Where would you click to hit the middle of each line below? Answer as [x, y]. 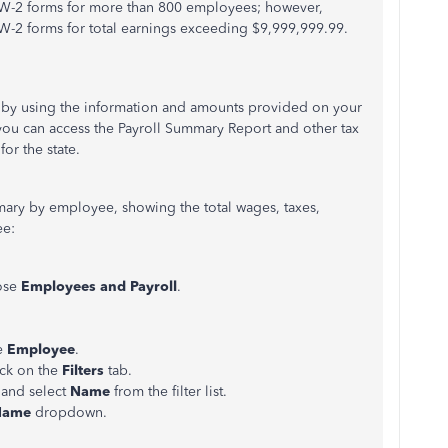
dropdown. [71, 412]
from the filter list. [170, 391]
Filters [85, 370]
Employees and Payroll [99, 286]
